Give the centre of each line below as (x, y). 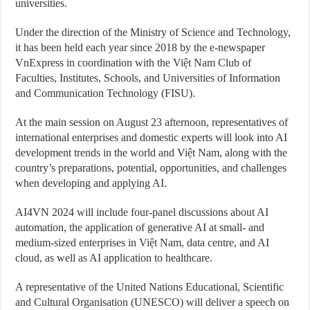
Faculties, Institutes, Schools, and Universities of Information (148, 78)
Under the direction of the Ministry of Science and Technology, (153, 32)
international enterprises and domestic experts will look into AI (152, 137)
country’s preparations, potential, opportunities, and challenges (151, 168)
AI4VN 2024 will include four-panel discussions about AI (142, 212)
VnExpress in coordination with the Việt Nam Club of (134, 63)
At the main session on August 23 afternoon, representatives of (152, 122)
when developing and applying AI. (91, 183)
